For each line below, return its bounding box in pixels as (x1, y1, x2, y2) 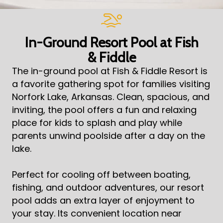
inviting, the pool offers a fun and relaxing (11, 104, 197, 116)
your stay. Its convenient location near (11, 207, 182, 220)
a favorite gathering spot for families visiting (11, 78, 210, 91)
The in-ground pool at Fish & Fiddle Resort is (11, 65, 208, 78)
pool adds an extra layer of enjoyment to (11, 194, 195, 207)
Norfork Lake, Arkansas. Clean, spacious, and (11, 91, 210, 104)
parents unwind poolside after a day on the (11, 129, 205, 142)
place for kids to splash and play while (11, 116, 182, 129)
